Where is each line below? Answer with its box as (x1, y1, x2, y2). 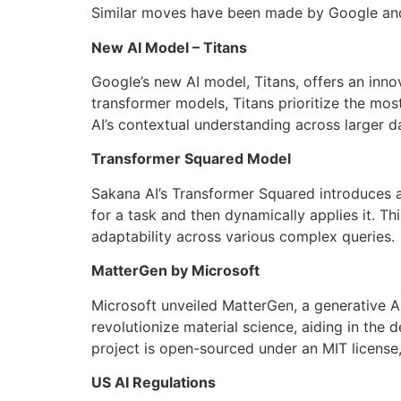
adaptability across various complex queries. (91, 226, 395, 245)
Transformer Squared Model (91, 149, 291, 168)
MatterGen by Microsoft (91, 261, 260, 280)
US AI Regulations (91, 372, 216, 391)
